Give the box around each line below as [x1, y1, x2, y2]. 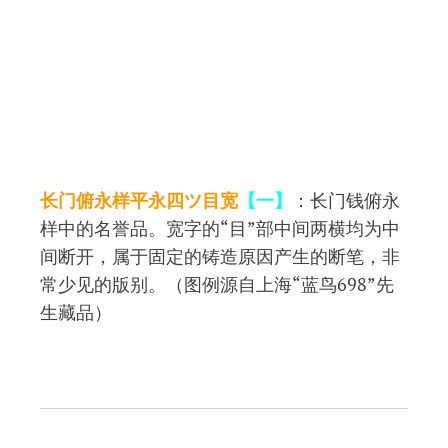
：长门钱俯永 [292, 188, 400, 213]
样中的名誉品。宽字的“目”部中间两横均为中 [40, 216, 400, 241]
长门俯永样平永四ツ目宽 [40, 188, 238, 213]
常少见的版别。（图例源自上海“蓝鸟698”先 [40, 272, 394, 297]
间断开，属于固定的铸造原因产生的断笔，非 [40, 244, 400, 269]
